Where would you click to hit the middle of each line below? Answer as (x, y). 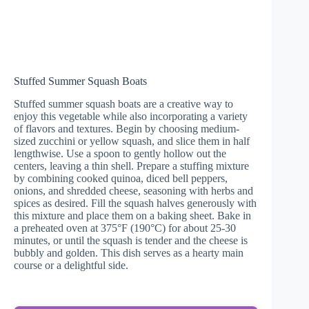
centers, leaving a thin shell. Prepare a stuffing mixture (131, 166)
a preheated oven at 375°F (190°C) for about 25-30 (125, 228)
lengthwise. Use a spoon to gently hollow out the (120, 153)
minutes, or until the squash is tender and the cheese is (131, 240)
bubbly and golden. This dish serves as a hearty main (129, 252)
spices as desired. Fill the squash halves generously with (135, 203)
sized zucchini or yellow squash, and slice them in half (132, 141)
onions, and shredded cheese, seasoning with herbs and (133, 190)
